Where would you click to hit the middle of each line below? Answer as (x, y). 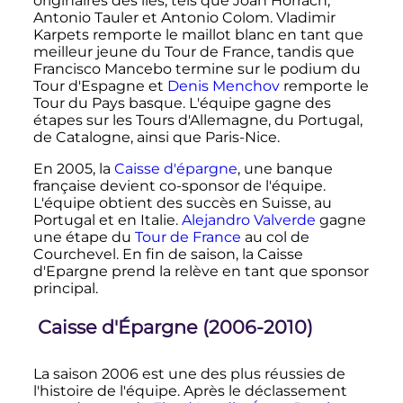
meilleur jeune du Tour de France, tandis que (193, 51)
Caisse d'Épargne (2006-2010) (175, 327)
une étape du (84, 237)
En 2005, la (73, 168)
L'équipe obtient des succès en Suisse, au (182, 202)
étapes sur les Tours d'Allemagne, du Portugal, (197, 120)
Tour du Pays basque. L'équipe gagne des (182, 103)
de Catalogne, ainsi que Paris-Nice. (156, 137)
